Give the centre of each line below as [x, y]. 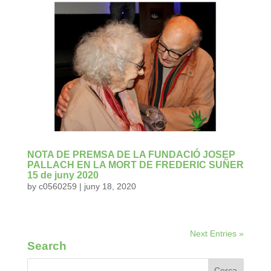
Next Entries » [217, 233]
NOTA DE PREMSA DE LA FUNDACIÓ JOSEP [131, 154]
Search [47, 246]
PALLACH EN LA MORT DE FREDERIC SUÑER [135, 165]
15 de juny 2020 [63, 175]
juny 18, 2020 [110, 186]
